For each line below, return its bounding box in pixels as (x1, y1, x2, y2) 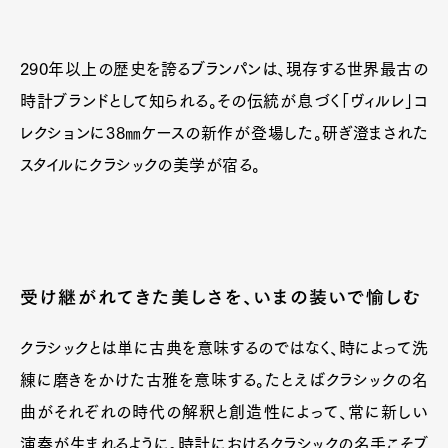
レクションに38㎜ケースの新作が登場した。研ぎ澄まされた (20, 124, 428, 141)
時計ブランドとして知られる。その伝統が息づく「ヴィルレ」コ (20, 92, 428, 109)
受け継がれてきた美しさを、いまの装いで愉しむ (20, 287, 423, 306)
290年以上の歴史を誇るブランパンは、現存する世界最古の (20, 60, 428, 77)
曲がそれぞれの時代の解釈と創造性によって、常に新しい (20, 403, 428, 420)
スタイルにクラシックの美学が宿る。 (20, 156, 261, 173)
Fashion (212, 422, 270, 439)
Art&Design (77, 422, 165, 439)
